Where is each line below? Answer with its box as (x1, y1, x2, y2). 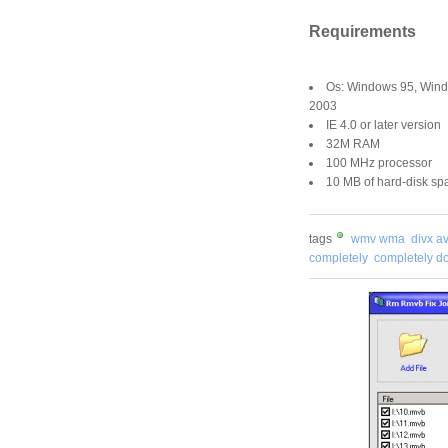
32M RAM (326, 136, 380, 151)
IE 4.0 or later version (326, 117, 441, 132)
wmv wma (351, 231, 405, 246)
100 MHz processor (326, 155, 432, 170)
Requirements (309, 22, 416, 40)
